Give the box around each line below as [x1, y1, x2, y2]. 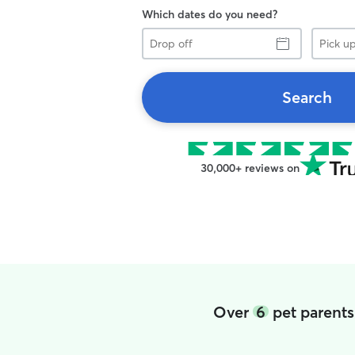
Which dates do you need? [142, 7, 277, 21]
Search [281, 87, 332, 107]
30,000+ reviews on [200, 161, 300, 175]
